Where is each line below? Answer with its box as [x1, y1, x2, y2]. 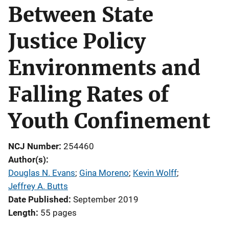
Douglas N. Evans [8, 168, 75, 178]
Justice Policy [8, 29, 146, 54]
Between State [8, 2, 153, 28]
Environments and [8, 55, 200, 81]
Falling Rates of [8, 82, 169, 107]
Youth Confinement [8, 108, 210, 134]
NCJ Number [8, 141, 59, 151]
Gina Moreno [79, 168, 129, 178]
